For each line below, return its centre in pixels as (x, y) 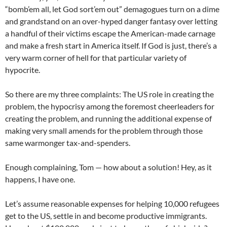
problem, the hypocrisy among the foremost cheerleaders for (110, 106)
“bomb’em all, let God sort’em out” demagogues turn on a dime (112, 9)
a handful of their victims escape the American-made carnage (110, 33)
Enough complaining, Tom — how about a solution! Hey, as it (108, 167)
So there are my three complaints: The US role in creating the (109, 94)
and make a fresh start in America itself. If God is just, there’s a (111, 45)
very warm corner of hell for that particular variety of (96, 58)
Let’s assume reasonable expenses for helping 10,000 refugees (112, 203)
